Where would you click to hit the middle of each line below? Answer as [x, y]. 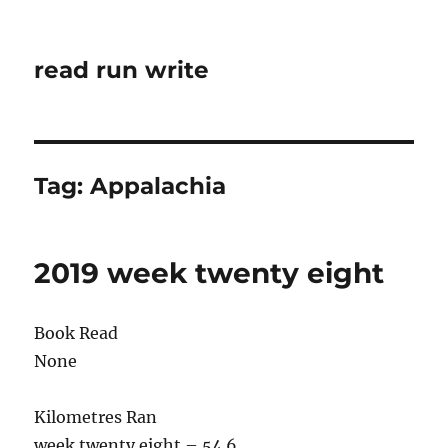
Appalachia [158, 186]
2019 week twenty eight [209, 273]
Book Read [76, 333]
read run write [122, 70]
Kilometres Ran [96, 417]
